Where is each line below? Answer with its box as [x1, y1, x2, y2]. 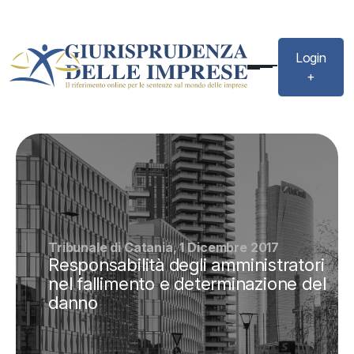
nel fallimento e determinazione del [48, 273, 326, 295]
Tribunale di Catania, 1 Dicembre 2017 [48, 239, 280, 256]
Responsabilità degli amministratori [48, 254, 325, 276]
